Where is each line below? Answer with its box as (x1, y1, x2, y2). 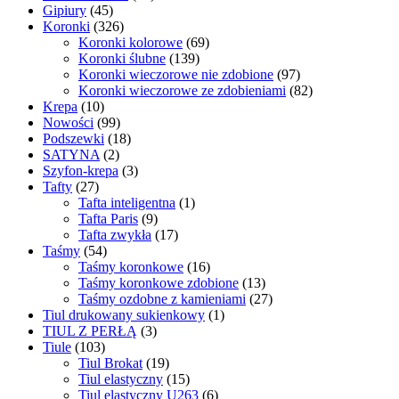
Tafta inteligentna (78, 195, 175, 211)
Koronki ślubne (78, 51, 166, 67)
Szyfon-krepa (43, 163, 118, 179)
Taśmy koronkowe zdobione (78, 275, 239, 291)
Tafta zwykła (78, 227, 151, 243)
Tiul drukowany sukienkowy (43, 307, 205, 323)
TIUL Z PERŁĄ (43, 323, 137, 339)
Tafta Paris (78, 211, 138, 227)
